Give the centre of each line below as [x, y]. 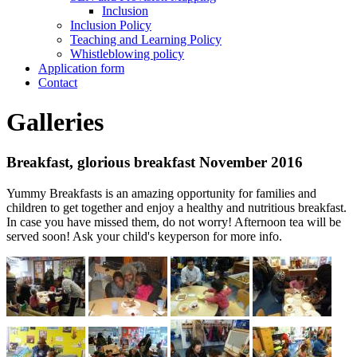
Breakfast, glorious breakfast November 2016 [155, 163]
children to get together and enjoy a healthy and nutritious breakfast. [177, 207]
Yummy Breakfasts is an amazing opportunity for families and [161, 193]
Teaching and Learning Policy [146, 40]
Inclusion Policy [111, 25]
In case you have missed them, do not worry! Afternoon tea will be [174, 222]
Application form [81, 69]
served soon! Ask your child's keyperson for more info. [144, 236]
